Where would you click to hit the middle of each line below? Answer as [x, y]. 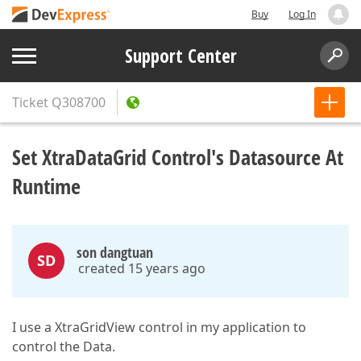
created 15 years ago [142, 268]
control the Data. [64, 346]
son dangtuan [115, 252]
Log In [302, 14]
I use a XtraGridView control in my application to [159, 327]
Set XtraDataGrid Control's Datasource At [178, 157]
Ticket [30, 102]
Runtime [46, 186]
